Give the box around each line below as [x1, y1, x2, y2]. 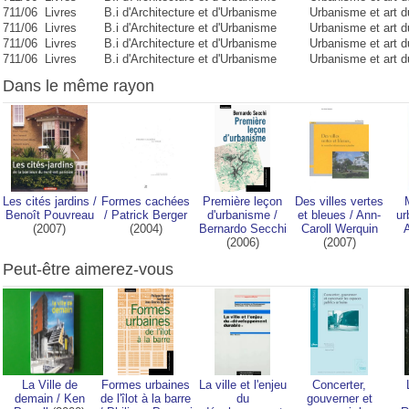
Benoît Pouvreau [5, 208, 94, 222]
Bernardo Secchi [198, 222, 287, 236]
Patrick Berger [111, 208, 187, 222]
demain [14, 392, 53, 405]
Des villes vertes [295, 194, 383, 208]
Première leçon [203, 194, 282, 208]
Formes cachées [101, 194, 190, 208]
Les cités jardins [2, 194, 89, 208]
